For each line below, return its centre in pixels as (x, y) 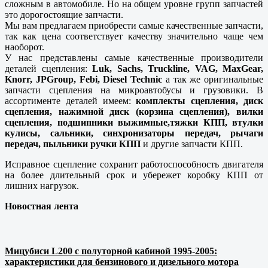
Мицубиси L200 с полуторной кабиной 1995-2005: (111, 251)
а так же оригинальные (213, 80)
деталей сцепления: (48, 69)
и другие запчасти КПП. (192, 144)
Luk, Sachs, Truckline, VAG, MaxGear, (178, 69)
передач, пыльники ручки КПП (73, 144)
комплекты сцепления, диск (200, 101)
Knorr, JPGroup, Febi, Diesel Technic (83, 80)
